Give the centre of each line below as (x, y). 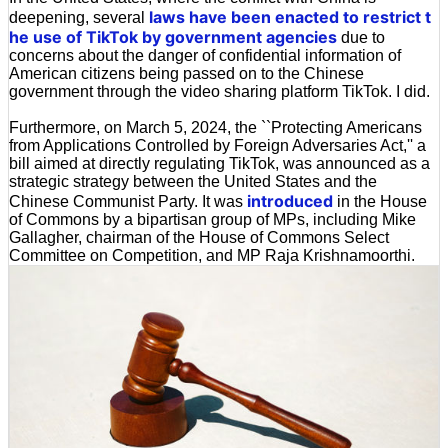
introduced (290, 200)
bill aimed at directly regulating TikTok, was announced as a (219, 163)
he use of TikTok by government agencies (173, 36)
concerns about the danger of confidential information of (205, 55)
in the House (380, 201)
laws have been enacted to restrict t (290, 16)
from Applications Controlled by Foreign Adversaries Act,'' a (217, 145)
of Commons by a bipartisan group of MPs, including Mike (212, 219)
